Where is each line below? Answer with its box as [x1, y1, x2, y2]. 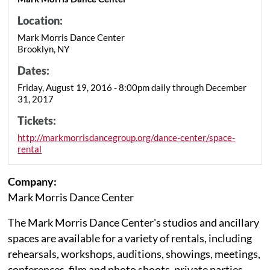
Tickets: [17, 113, 57, 127]
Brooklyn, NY [17, 43, 70, 54]
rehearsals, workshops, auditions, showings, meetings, [8, 246, 261, 260]
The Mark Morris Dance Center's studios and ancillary [8, 215, 260, 229]
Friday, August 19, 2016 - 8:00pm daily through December [17, 81, 247, 93]
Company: [8, 174, 57, 188]
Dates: [17, 63, 50, 77]
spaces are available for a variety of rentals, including [8, 231, 253, 245]
